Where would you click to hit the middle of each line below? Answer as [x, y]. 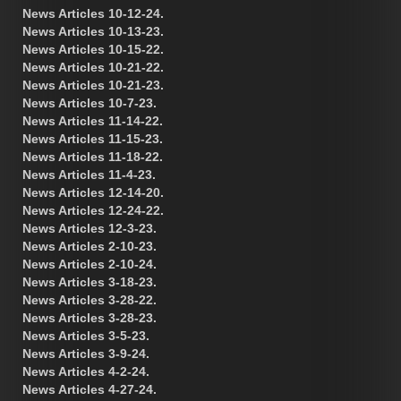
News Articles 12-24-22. [93, 210]
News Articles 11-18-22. [93, 156]
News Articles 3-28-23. [90, 317]
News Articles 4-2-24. [86, 371]
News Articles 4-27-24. [90, 389]
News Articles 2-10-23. [90, 246]
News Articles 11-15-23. [93, 138]
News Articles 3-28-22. [90, 299]
